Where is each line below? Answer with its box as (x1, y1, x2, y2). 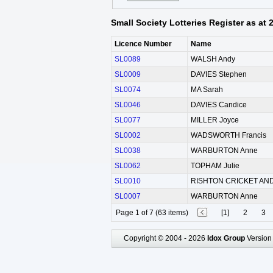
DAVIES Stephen (191, 70, 247, 79)
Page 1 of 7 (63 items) (116, 208, 188, 218)
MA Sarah (191, 85, 223, 94)
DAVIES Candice (191, 101, 247, 110)
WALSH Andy (191, 55, 235, 64)
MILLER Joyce (191, 116, 239, 125)
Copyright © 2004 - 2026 (124, 234, 207, 243)
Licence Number (115, 40, 172, 49)
